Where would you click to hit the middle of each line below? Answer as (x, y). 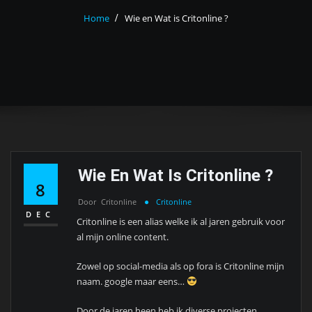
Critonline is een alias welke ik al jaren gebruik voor (181, 221)
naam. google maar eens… (132, 282)
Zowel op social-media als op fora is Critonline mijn (181, 266)
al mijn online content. (123, 236)
